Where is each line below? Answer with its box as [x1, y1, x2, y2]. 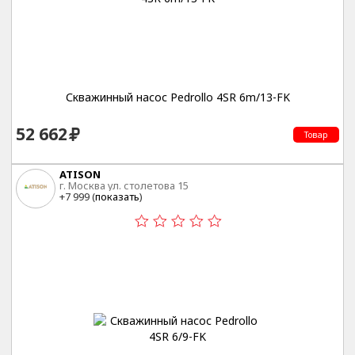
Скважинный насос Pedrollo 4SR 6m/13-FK [65, 89, 290, 105]
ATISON [59, 167, 101, 182]
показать [95, 189, 139, 204]
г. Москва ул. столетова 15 [59, 178, 189, 193]
